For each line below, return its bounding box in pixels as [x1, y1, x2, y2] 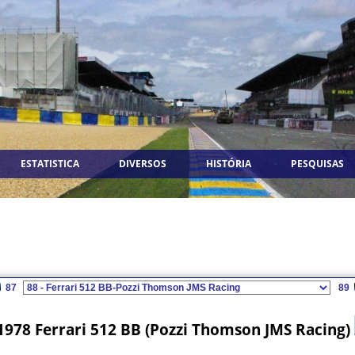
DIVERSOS [119, 157, 166, 170]
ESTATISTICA [21, 157, 79, 170]
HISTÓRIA [206, 157, 251, 170]
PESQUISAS [291, 157, 344, 170]
